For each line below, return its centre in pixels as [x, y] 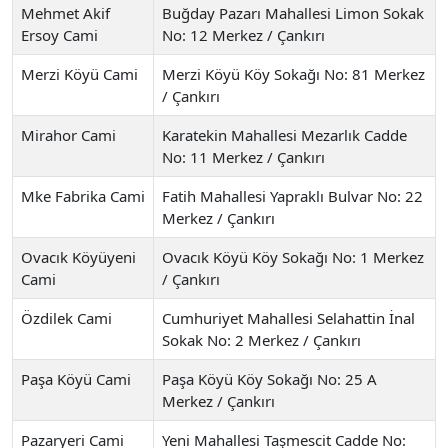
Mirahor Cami [68, 134]
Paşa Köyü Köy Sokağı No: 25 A [269, 378]
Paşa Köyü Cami [76, 378]
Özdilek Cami [66, 317]
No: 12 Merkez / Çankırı [243, 34]
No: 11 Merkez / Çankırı [243, 156]
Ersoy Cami [59, 34]
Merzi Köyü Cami [79, 73]
